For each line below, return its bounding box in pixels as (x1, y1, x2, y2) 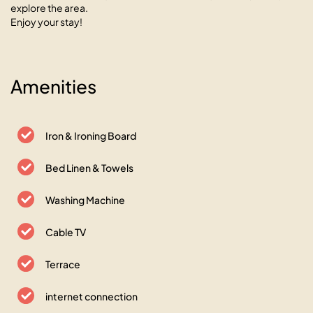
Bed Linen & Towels (45, 161, 133, 175)
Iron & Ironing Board (45, 129, 136, 143)
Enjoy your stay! (10, 15, 82, 29)
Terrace (45, 258, 80, 271)
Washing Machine (45, 194, 125, 207)
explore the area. (10, 1, 88, 15)
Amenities (10, 75, 96, 99)
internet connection (45, 290, 138, 303)
